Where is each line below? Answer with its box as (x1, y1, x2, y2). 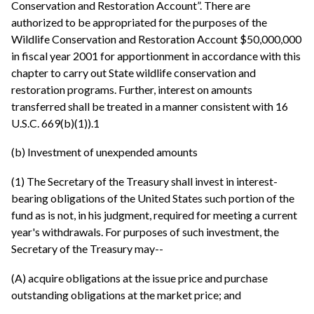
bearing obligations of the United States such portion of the (11, 191, 294, 205)
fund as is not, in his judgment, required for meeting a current (11, 207, 297, 221)
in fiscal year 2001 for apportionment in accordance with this (11, 48, 301, 62)
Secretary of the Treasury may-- (11, 241, 163, 255)
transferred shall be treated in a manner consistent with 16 (11, 99, 288, 113)
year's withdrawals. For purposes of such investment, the (11, 224, 279, 238)
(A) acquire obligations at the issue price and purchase (11, 271, 268, 285)
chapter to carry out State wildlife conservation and (11, 65, 256, 79)
